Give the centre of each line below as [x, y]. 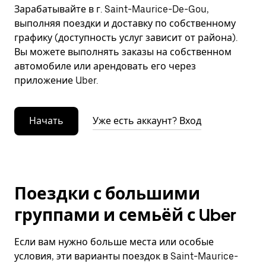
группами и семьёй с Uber [125, 215]
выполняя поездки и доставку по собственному [125, 23]
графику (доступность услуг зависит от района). [126, 38]
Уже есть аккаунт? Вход [147, 121]
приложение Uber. [56, 80]
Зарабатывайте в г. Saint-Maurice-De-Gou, [112, 9]
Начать [46, 121]
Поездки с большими [107, 194]
